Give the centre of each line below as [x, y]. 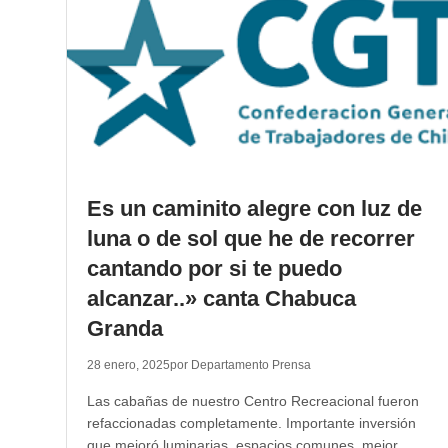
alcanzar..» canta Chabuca [221, 298]
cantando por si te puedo [214, 268]
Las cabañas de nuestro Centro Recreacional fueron [252, 401]
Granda [124, 328]
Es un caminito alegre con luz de [254, 208]
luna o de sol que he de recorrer [250, 238]
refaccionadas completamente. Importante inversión [251, 423]
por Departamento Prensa [240, 365]
